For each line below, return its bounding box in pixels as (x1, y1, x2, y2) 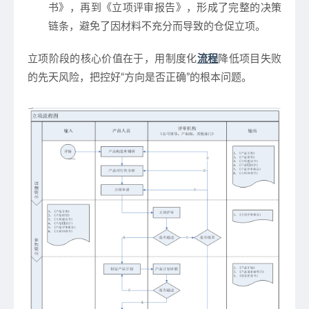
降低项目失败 (218, 54, 282, 64)
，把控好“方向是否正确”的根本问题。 (79, 72, 252, 83)
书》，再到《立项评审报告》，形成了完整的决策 (48, 3, 281, 13)
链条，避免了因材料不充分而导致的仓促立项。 (48, 21, 266, 32)
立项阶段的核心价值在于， (28, 54, 155, 64)
